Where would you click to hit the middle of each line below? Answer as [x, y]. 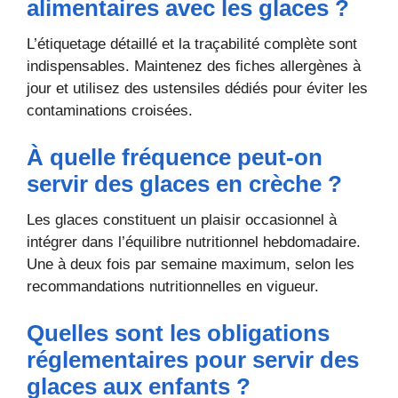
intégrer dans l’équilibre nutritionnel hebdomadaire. [194, 242]
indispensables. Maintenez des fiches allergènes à [194, 66]
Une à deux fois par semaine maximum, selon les [191, 264]
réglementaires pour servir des [193, 360]
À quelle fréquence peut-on [175, 158]
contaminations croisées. [110, 110]
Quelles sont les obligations [178, 334]
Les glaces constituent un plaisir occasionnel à [182, 219]
